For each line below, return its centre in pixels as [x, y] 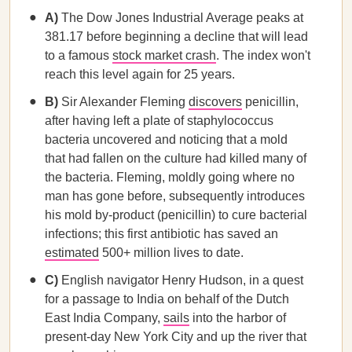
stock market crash [164, 55]
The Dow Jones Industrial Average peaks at [182, 18]
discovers [215, 102]
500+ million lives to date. [171, 253]
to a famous [79, 55]
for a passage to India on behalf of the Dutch [167, 299]
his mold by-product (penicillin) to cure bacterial [176, 215]
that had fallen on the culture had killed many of [176, 158]
